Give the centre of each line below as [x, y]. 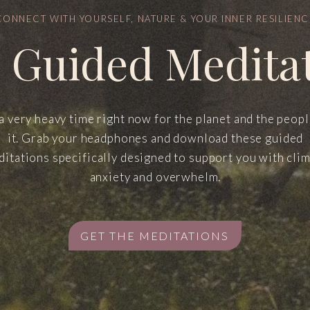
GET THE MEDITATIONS [155, 236]
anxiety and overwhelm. [155, 177]
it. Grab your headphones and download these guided [155, 138]
